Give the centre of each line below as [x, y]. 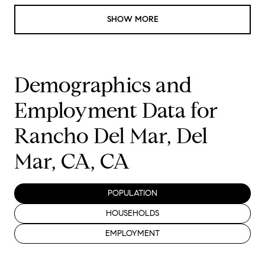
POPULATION [132, 193]
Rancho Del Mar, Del [111, 136]
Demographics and [103, 85]
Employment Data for [116, 111]
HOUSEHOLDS [132, 214]
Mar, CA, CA [72, 161]
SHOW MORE [132, 20]
